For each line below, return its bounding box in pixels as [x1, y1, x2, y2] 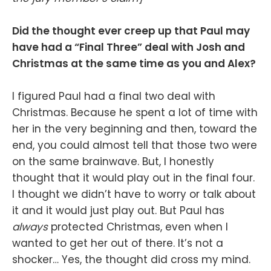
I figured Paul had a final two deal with [12, 89, 215, 104]
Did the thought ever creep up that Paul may [12, 24, 250, 39]
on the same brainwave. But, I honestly [12, 154, 214, 169]
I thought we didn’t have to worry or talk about [12, 187, 256, 202]
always [12, 220, 51, 235]
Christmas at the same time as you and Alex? [12, 56, 256, 71]
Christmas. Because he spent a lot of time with [12, 105, 258, 120]
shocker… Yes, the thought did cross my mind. [12, 252, 250, 267]
